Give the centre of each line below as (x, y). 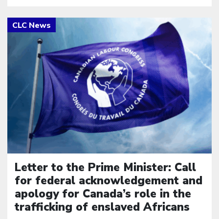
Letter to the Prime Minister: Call (105, 168)
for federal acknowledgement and (109, 181)
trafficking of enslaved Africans (102, 207)
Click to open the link (53, 23)
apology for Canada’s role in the (103, 194)
